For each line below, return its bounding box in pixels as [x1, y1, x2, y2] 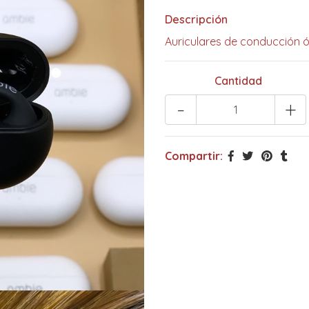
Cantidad [215, 73, 263, 88]
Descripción [165, 12, 228, 26]
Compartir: [165, 148, 223, 163]
